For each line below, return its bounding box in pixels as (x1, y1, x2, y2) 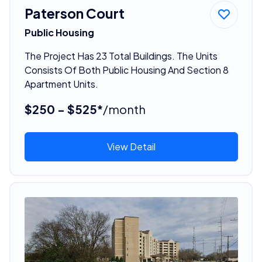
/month (102, 101, 146, 116)
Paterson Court (24, 4, 125, 22)
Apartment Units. (24, 77, 98, 90)
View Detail (106, 140, 156, 153)
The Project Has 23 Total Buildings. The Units (24, 49, 218, 62)
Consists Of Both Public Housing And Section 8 (24, 63, 229, 76)
